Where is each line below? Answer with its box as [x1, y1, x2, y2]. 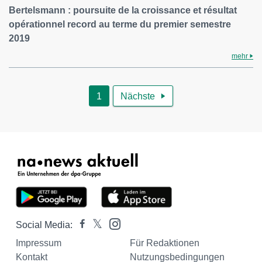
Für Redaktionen [129, 237, 199, 248]
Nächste [120, 91, 155, 101]
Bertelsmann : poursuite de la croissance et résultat [9, 5, 237, 15]
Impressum [16, 237, 61, 248]
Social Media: [16, 219, 73, 230]
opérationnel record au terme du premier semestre [9, 19, 231, 29]
